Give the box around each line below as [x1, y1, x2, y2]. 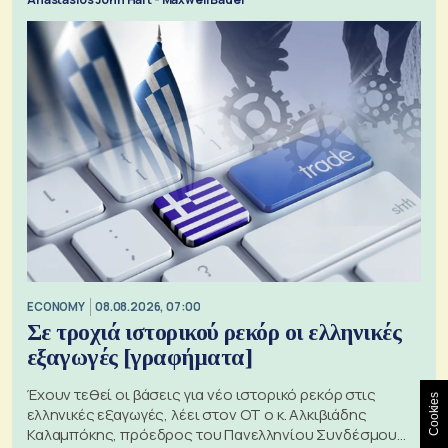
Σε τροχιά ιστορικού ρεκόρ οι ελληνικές [27, 320, 402, 346]
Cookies [427, 392, 441, 436]
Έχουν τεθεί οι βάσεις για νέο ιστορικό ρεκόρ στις [27, 384, 376, 406]
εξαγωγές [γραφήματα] [27, 345, 252, 371]
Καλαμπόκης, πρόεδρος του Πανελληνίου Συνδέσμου [27, 424, 398, 446]
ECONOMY [27, 298, 85, 314]
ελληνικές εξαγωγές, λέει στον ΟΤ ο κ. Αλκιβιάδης [27, 404, 367, 426]
